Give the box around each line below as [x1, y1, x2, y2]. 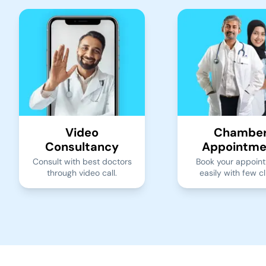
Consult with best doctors [32, 156, 132, 167]
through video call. [47, 167, 117, 179]
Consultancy [45, 139, 119, 155]
